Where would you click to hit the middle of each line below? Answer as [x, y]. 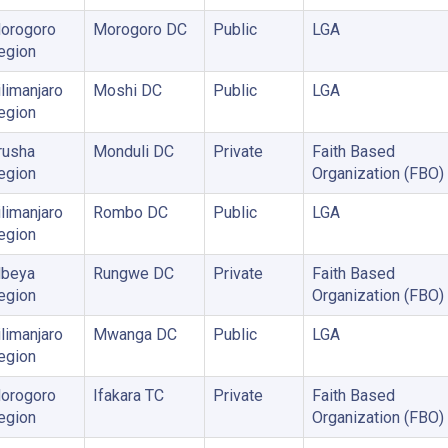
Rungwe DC [133, 273]
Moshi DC [127, 90]
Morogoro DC [139, 29]
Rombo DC [130, 212]
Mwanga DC [134, 334]
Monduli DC [133, 151]
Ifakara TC [128, 395]
